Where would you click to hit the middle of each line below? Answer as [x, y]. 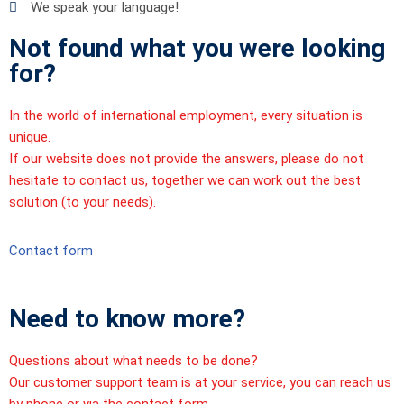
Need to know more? [127, 319]
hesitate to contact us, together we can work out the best [185, 181]
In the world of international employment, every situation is [186, 116]
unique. [30, 138]
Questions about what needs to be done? [133, 361]
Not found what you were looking [197, 49]
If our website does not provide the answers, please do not [186, 159]
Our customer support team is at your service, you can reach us [200, 383]
